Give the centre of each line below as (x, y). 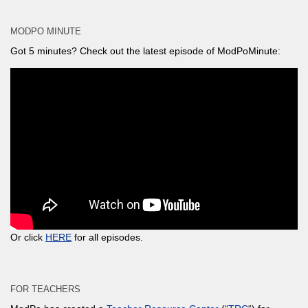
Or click (28, 238)
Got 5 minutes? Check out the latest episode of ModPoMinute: (145, 51)
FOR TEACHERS (45, 289)
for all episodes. (107, 238)
